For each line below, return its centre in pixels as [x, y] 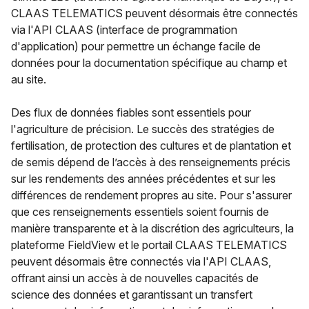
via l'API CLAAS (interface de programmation [124, 29]
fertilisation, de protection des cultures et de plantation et [151, 145]
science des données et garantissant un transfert [132, 294]
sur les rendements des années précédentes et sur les [143, 178]
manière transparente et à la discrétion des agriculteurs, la [152, 228]
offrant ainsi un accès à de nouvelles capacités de [135, 278]
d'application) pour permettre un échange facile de [136, 46]
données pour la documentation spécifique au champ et [149, 62]
